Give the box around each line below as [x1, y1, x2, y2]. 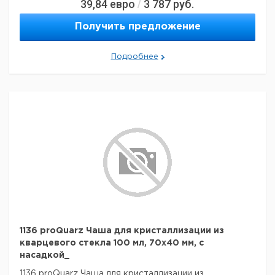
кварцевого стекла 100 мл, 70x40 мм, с [20, 239, 204, 247]
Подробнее [110, 53, 158, 60]
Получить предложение [74, 22, 201, 31]
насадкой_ [20, 252, 69, 259]
